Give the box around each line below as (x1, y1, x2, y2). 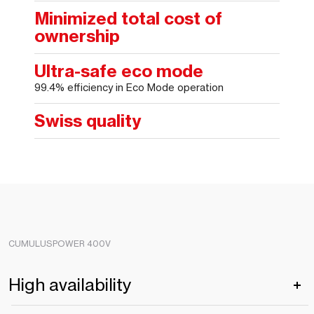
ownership (34, 25, 121, 47)
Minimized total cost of (34, 8, 223, 29)
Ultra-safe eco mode (34, 60, 204, 82)
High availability (8, 275, 131, 296)
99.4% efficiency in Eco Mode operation (34, 81, 224, 94)
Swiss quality (34, 110, 142, 132)
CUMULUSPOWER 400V (8, 238, 111, 250)
